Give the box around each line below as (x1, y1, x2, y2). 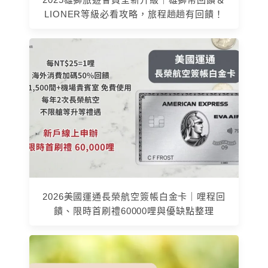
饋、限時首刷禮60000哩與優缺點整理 (54, 206, 214, 216)
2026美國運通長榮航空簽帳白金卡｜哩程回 (42, 191, 226, 202)
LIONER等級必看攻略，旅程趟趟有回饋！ (44, 9, 224, 20)
